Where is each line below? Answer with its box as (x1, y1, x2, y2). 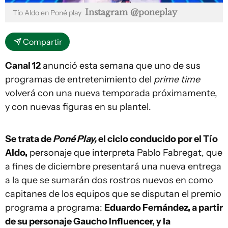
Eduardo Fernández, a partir (104, 202, 223, 213)
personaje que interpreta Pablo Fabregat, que (27, 147, 222, 158)
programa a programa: (5, 202, 104, 213)
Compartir (23, 37, 62, 47)
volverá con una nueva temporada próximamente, (5, 88, 217, 99)
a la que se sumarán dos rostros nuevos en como (5, 175, 213, 186)
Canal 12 (5, 60, 41, 71)
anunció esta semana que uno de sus (41, 60, 201, 71)
